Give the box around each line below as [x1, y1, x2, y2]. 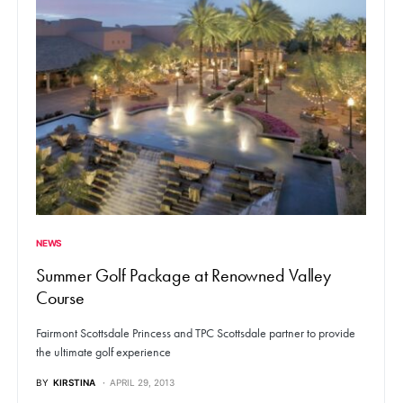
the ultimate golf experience [36, 345, 171, 361]
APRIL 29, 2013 [110, 377, 175, 389]
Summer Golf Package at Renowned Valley [36, 264, 331, 287]
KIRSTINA [53, 377, 95, 389]
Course [36, 287, 85, 309]
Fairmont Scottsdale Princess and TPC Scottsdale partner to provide [36, 326, 355, 342]
